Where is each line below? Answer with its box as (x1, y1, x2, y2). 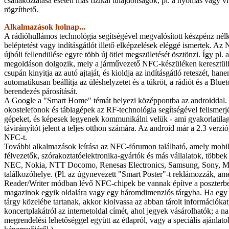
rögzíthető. (4, 5, 38, 14)
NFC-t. (4, 132, 27, 142)
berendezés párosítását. (4, 86, 78, 96)
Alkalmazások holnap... (4, 22, 85, 31)
